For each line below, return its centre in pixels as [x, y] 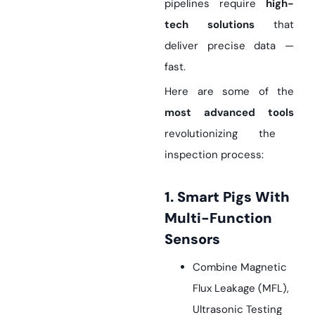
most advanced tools [229, 113]
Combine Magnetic [240, 268]
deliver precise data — [229, 46]
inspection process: [214, 155]
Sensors [192, 239]
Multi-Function [218, 218]
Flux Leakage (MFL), [241, 289]
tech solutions [210, 25]
